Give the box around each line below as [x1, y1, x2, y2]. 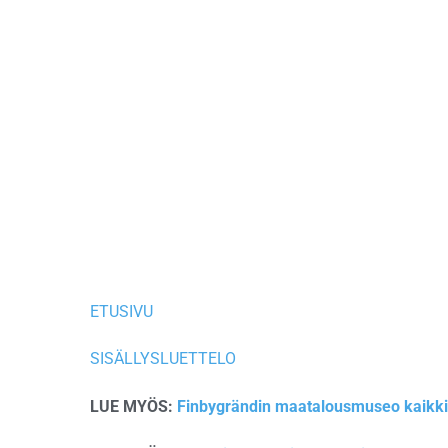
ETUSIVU [90, 301, 153, 321]
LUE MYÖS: [90, 396, 177, 416]
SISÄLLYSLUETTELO [90, 349, 236, 369]
